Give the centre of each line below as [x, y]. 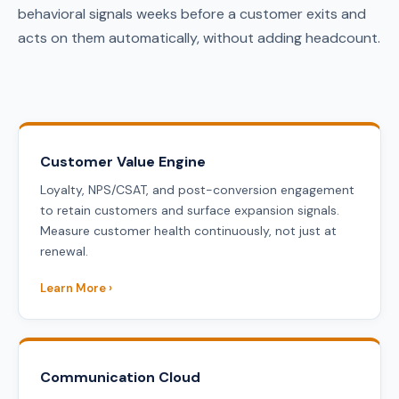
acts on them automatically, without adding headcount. [199, 37]
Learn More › [76, 289]
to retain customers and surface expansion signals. [190, 211]
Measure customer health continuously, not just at [188, 231]
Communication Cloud [120, 378]
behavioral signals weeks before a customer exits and [192, 13]
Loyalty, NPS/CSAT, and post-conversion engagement [197, 190]
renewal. [64, 252]
